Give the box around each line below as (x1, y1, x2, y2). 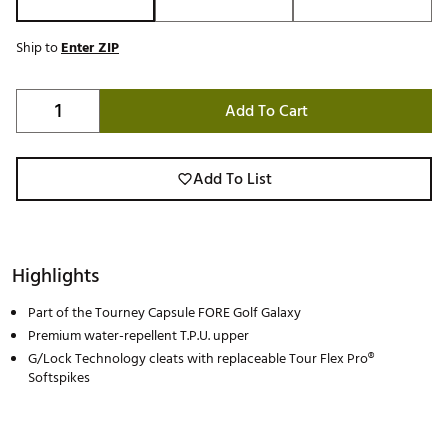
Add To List (192, 166, 272, 193)
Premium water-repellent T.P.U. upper (28, 324, 249, 348)
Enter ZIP (61, 36, 119, 60)
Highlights (12, 260, 99, 293)
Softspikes (28, 366, 90, 390)
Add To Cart (224, 98, 308, 125)
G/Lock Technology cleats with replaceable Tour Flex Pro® (28, 347, 374, 371)
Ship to (16, 36, 61, 60)
